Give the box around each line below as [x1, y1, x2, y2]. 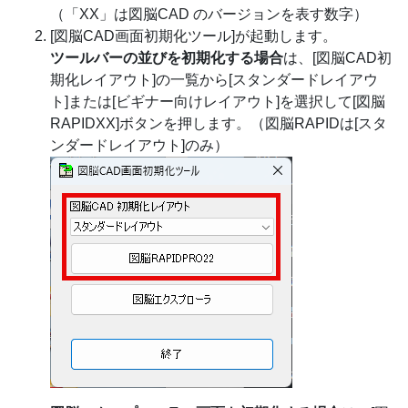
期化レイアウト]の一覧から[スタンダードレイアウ [50, 72, 378, 87]
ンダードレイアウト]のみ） [50, 138, 229, 153]
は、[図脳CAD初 [283, 50, 392, 66]
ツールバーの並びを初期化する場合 [50, 50, 283, 66]
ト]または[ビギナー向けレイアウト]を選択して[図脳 [50, 94, 385, 109]
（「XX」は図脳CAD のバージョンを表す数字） [50, 6, 368, 22]
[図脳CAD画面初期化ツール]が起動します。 [50, 28, 337, 44]
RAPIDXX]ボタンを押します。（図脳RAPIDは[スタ [50, 116, 387, 131]
